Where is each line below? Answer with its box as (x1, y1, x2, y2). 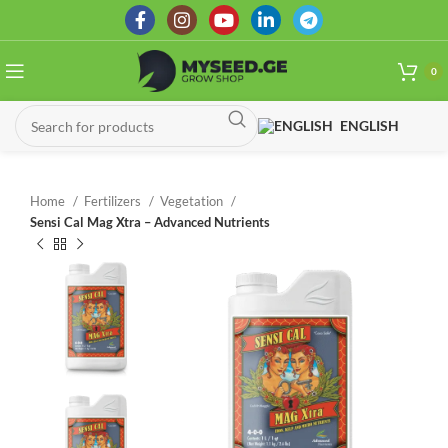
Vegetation (160, 193, 226, 209)
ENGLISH (340, 117, 399, 134)
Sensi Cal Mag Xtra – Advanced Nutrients (30, 214, 270, 230)
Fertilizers (84, 193, 144, 209)
